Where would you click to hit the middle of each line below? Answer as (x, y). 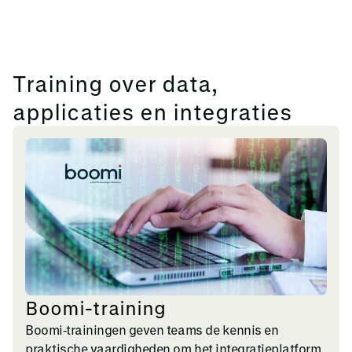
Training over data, (115, 83)
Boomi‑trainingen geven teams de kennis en (152, 329)
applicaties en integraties (152, 111)
